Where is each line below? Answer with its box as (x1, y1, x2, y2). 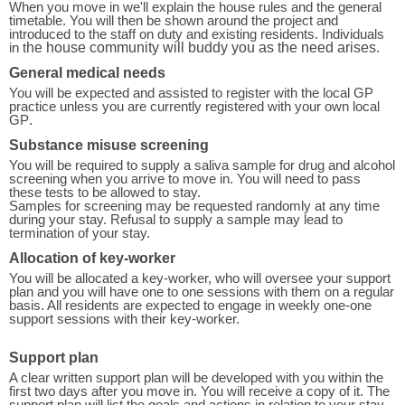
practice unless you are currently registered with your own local (9, 98, 380, 114)
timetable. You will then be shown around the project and (9, 12, 338, 28)
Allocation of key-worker (9, 250, 175, 266)
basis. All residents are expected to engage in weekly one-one (9, 297, 372, 313)
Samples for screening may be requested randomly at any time (9, 197, 380, 213)
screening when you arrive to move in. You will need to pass (9, 170, 361, 186)
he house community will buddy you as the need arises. (26, 39, 380, 55)
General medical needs (9, 64, 165, 80)
